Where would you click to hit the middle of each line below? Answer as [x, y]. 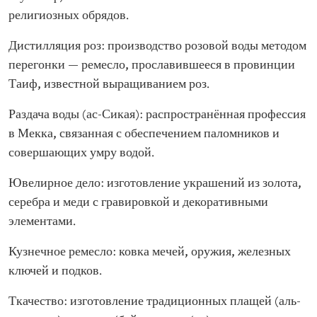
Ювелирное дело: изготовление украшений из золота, [155, 184]
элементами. [42, 222]
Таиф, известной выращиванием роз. [109, 85]
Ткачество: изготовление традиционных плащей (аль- [155, 302]
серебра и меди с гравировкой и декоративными [138, 203]
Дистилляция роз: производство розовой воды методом [157, 46]
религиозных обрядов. [69, 16]
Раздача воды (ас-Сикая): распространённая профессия [157, 115]
